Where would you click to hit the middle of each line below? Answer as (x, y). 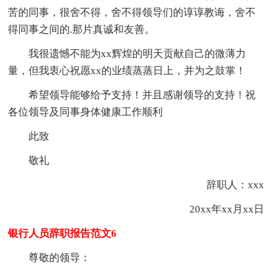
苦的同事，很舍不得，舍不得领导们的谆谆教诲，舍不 (132, 13)
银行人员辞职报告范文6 (63, 234)
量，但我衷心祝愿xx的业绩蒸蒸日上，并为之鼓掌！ (127, 71)
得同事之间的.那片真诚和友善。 (82, 30)
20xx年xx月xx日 (216, 209)
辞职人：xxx (225, 185)
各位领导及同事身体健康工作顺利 (86, 112)
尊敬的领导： (60, 258)
